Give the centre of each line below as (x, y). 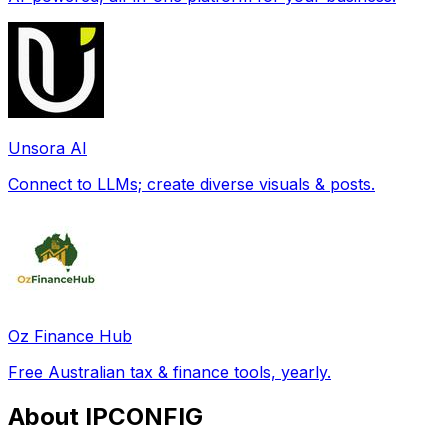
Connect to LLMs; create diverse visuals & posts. (191, 183)
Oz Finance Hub (70, 335)
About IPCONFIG (105, 416)
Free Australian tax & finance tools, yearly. (169, 371)
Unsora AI (47, 147)
